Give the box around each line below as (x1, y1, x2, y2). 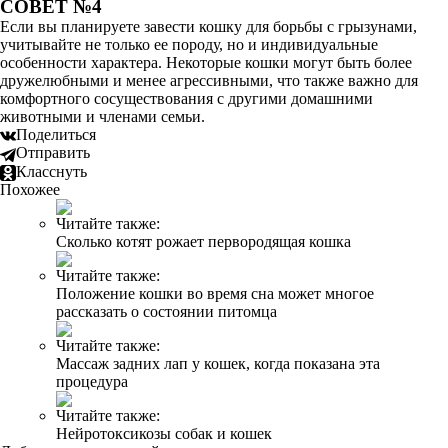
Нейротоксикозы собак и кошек (56, 424, 272, 442)
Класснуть (16, 162, 87, 180)
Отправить (16, 144, 90, 162)
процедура (56, 372, 128, 390)
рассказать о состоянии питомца (56, 302, 277, 320)
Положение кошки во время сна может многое (56, 284, 374, 302)
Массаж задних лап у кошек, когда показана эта (56, 354, 380, 372)
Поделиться (16, 126, 96, 143)
